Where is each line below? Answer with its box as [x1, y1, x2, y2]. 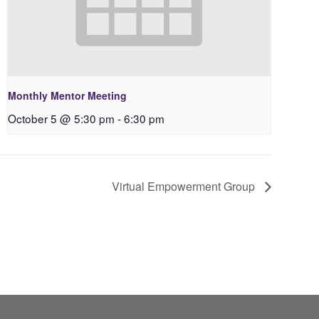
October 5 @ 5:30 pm [7, 110, 115, 126]
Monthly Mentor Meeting [7, 88, 127, 103]
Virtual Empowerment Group [111, 177, 258, 194]
